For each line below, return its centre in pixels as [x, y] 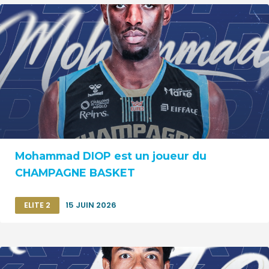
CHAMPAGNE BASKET [75, 172]
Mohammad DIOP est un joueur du [111, 156]
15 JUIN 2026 [91, 205]
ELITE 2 [37, 205]
